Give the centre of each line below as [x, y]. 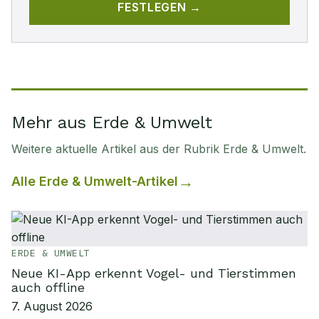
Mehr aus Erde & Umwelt [112, 122]
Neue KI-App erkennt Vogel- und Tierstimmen [154, 273]
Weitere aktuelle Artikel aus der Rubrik [117, 149]
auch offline [48, 287]
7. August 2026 [52, 306]
